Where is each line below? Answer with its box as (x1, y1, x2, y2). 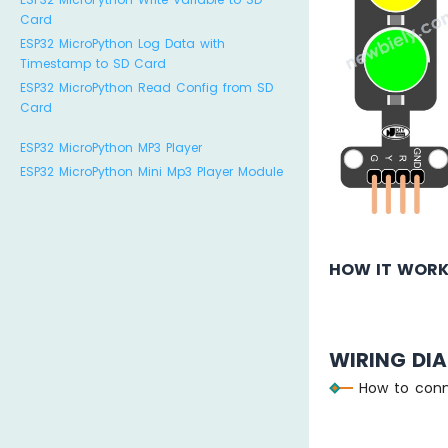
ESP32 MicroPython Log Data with (20, 35, 225, 52)
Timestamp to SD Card (20, 55, 166, 72)
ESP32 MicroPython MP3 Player (20, 139, 202, 156)
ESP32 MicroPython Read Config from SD (20, 79, 273, 96)
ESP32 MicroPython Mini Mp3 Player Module (20, 163, 283, 180)
